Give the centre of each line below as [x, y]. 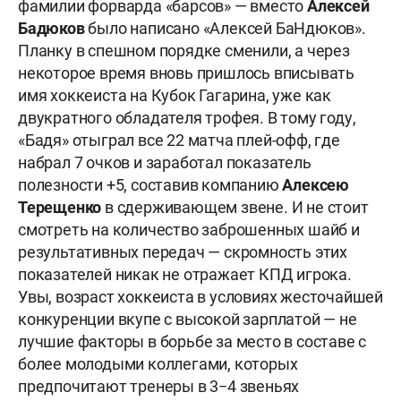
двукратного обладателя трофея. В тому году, [187, 118]
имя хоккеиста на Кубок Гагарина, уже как [175, 96]
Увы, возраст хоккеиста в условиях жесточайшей [200, 297]
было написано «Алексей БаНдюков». [225, 29]
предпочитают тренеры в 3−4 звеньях [159, 387]
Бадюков [51, 29]
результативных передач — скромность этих [183, 252]
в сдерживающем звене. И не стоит [237, 208]
